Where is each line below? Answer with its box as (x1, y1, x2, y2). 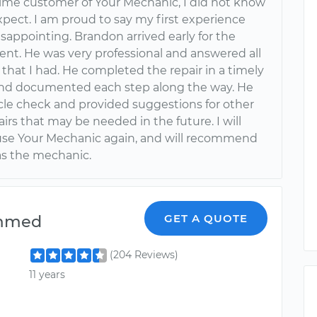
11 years (29, 267, 66, 281)
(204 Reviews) (110, 248, 179, 262)
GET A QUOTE (164, 212, 248, 226)
